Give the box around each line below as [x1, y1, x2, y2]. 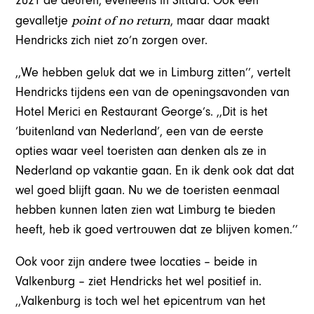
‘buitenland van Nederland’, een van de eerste [15, 124, 264, 139]
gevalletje [15, 13, 72, 29]
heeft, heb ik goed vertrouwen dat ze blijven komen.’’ [15, 222, 299, 238]
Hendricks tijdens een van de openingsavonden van [15, 85, 290, 100]
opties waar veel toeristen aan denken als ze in [15, 144, 267, 159]
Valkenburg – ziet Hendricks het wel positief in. [15, 274, 262, 289]
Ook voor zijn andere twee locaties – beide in [15, 254, 258, 270]
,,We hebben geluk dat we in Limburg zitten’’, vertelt [15, 65, 292, 81]
